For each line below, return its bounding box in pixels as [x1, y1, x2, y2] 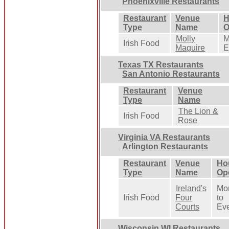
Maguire [175, 43, 205, 52]
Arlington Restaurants [122, 142, 209, 151]
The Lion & [178, 106, 219, 116]
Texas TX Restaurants [118, 60, 204, 69]
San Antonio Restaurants [122, 69, 220, 78]
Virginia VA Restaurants [118, 132, 211, 142]
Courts [175, 202, 200, 211]
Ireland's [175, 184, 207, 193]
